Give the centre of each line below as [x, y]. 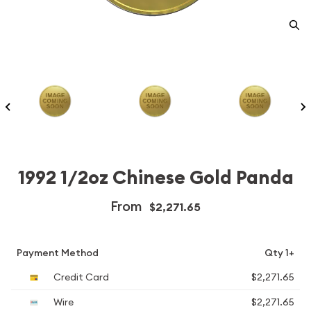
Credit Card [80, 277]
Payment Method [58, 253]
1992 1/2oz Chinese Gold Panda [155, 178]
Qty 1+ [279, 253]
